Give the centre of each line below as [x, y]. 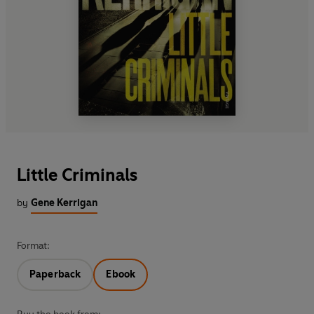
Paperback [55, 274]
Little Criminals [77, 175]
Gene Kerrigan [64, 203]
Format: [33, 245]
